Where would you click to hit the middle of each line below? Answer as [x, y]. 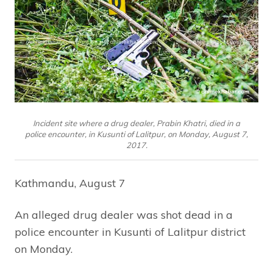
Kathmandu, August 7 [70, 183]
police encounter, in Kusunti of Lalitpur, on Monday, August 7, [136, 134]
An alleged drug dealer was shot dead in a [124, 214]
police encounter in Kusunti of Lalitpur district [130, 232]
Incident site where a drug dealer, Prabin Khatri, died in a [136, 123]
